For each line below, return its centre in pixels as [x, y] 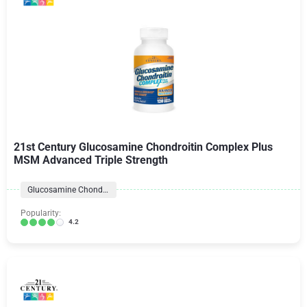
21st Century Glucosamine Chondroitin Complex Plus [143, 147]
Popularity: [41, 213]
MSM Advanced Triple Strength [91, 160]
